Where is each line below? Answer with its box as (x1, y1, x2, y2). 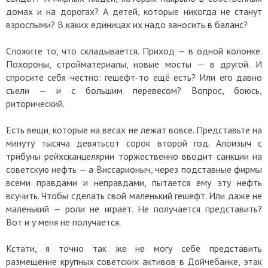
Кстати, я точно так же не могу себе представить (6, 242, 262, 254)
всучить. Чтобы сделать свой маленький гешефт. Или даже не (6, 189, 262, 202)
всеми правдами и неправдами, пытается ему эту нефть (6, 176, 262, 188)
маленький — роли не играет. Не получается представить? (6, 202, 262, 215)
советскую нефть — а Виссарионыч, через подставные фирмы (6, 163, 262, 175)
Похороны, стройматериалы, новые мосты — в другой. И (6, 57, 262, 70)
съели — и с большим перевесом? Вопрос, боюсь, (6, 84, 262, 96)
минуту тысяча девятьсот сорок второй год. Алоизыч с (6, 136, 262, 149)
